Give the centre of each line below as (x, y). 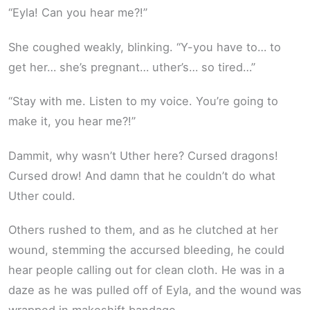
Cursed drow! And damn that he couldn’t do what (142, 175)
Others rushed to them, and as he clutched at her (143, 230)
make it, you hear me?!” (72, 121)
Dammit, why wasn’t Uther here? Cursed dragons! (143, 155)
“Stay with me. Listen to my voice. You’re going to (143, 101)
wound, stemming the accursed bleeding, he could (146, 250)
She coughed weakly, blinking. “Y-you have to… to (145, 47)
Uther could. (42, 195)
